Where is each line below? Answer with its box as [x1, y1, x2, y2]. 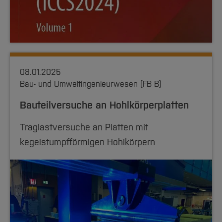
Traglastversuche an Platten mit [20, 122, 148, 133]
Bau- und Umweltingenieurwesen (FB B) [20, 79, 162, 89]
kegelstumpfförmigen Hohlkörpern [20, 137, 155, 148]
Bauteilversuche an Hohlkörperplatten [20, 99, 189, 111]
